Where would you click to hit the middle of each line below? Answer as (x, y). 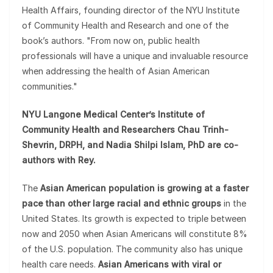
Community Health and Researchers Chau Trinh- (125, 129)
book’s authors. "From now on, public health (111, 41)
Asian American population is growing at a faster (144, 188)
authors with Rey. (59, 160)
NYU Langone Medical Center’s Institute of (113, 114)
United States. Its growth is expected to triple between (134, 218)
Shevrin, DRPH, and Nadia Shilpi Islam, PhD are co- (130, 145)
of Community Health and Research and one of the (125, 25)
